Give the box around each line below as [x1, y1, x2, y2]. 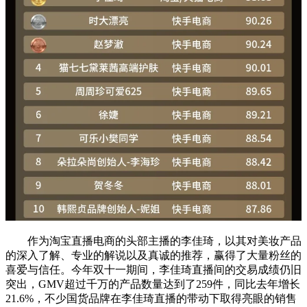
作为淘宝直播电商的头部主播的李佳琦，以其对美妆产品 [5, 234, 302, 247]
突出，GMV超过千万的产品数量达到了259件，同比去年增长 [5, 278, 300, 290]
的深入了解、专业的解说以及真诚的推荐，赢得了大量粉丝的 [5, 249, 302, 261]
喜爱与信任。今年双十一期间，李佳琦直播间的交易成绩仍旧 [5, 263, 302, 275]
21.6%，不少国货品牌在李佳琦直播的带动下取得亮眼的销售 [5, 292, 297, 304]
